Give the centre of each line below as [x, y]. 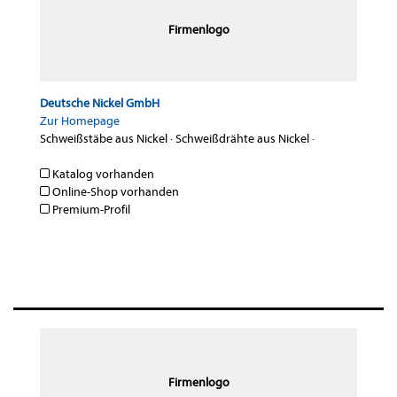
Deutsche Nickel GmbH [100, 104]
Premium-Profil [90, 210]
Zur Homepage [80, 121]
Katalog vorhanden [102, 175]
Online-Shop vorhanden [114, 192]
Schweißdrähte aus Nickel [242, 139]
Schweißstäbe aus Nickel [104, 139]
